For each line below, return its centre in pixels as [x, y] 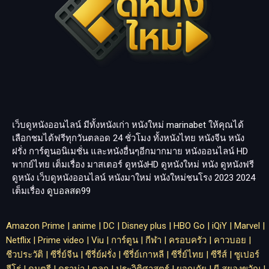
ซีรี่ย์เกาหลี [144, 254]
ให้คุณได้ [225, 125]
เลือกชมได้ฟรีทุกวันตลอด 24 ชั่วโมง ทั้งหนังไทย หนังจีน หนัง [128, 138]
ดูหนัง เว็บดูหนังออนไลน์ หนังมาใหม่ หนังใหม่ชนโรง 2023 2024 [134, 178]
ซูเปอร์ [247, 254]
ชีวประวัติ [25, 254]
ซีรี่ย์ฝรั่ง [101, 254]
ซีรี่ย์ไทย [187, 254]
